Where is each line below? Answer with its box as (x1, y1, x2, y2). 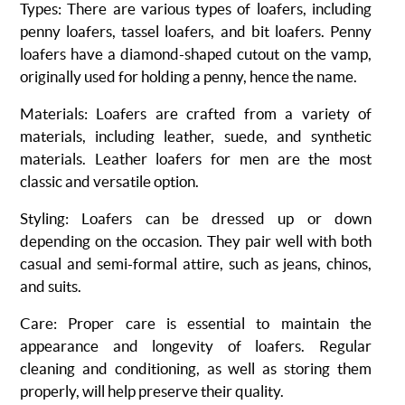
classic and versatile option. (20, 173, 199, 190)
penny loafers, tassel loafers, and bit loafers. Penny (20, 23, 372, 40)
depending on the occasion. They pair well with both (20, 232, 372, 250)
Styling (20, 210, 65, 227)
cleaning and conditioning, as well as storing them (20, 360, 372, 377)
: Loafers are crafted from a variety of (84, 105, 372, 122)
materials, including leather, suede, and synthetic (20, 127, 372, 145)
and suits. (20, 278, 81, 295)
